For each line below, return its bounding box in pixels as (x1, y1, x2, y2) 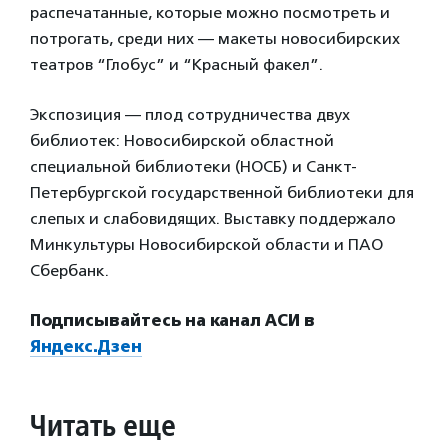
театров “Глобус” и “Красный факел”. (30, 54, 323, 74)
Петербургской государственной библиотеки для (30, 182, 414, 202)
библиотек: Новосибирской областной (30, 130, 334, 150)
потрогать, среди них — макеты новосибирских (30, 28, 400, 48)
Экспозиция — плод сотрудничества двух (30, 104, 350, 124)
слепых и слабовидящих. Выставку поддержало (30, 208, 396, 228)
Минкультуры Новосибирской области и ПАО (30, 234, 383, 254)
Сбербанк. (30, 260, 109, 280)
